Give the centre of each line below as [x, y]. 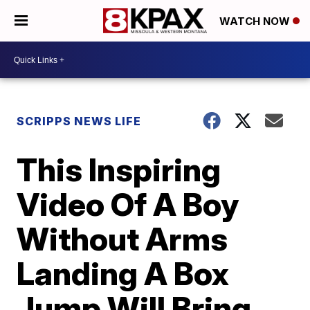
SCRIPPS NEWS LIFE [79, 121]
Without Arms [122, 239]
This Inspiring [119, 170]
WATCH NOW [256, 21]
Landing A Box [123, 273]
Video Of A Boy [128, 204]
